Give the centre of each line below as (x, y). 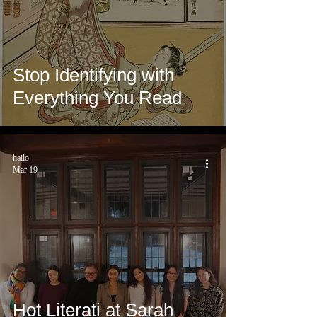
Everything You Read (97, 98)
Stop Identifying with (93, 75)
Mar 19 (25, 170)
